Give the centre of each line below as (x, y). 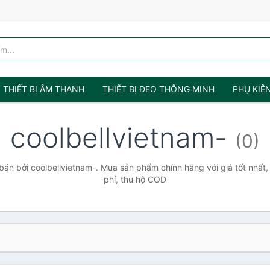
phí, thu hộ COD (135, 179)
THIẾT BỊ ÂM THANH (44, 89)
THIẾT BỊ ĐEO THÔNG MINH (159, 89)
